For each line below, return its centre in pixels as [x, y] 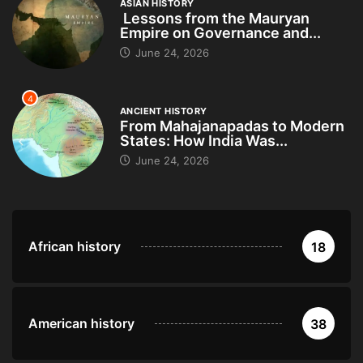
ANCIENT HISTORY [163, 111]
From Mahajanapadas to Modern [232, 126]
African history [75, 247]
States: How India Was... [203, 141]
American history [81, 324]
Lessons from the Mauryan [214, 18]
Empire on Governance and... [220, 32]
